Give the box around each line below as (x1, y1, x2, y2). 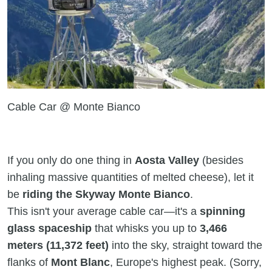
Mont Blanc (51, 256, 110, 268)
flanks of (7, 256, 51, 268)
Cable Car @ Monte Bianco (7, 101, 140, 113)
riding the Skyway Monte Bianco (22, 188, 190, 200)
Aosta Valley (135, 154, 199, 166)
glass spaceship (7, 222, 92, 234)
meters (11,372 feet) (7, 239, 109, 251)
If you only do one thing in (7, 154, 135, 166)
